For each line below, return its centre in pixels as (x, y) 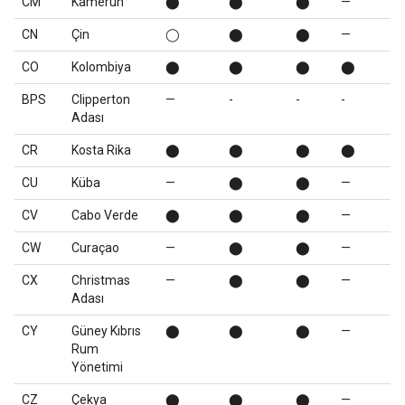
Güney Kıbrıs (106, 331)
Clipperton (101, 99)
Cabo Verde (105, 215)
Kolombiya (101, 67)
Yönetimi (97, 367)
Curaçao (95, 248)
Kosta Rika (101, 150)
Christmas (101, 280)
